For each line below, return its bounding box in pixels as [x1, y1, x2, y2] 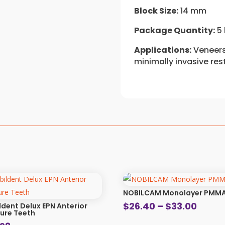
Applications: [134, 44, 192, 56]
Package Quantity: [134, 24, 215, 36]
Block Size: [134, 5, 179, 17]
